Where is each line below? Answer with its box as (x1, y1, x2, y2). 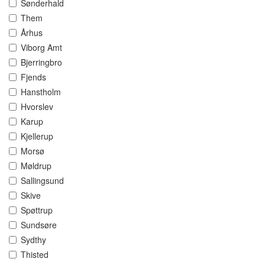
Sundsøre (21, 219, 57, 231)
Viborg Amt (21, 41, 62, 54)
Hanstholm (21, 86, 61, 98)
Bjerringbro (21, 56, 62, 69)
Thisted (21, 248, 49, 261)
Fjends (21, 71, 46, 83)
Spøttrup (21, 204, 53, 216)
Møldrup (21, 160, 51, 172)
